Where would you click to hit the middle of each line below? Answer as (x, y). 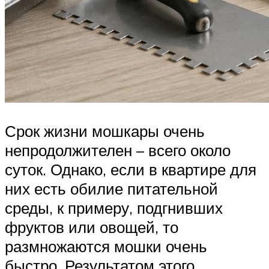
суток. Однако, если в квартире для (131, 170)
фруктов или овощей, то (92, 227)
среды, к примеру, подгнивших (114, 208)
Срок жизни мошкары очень (105, 131)
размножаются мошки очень (106, 246)
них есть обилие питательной (111, 189)
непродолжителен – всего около (118, 150)
